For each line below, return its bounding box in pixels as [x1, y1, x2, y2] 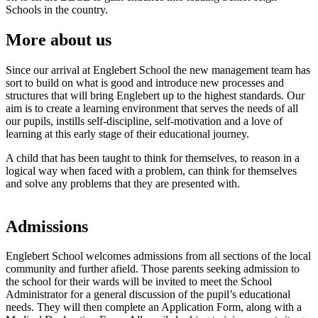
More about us [6, 30, 111, 49]
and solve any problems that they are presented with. [6, 177, 240, 190]
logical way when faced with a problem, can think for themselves [6, 164, 297, 177]
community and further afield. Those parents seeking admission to [6, 263, 300, 275]
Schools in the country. [6, 3, 108, 16]
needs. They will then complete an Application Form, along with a [6, 301, 302, 314]
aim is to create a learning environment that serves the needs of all [6, 102, 298, 114]
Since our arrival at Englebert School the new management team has [6, 63, 310, 76]
